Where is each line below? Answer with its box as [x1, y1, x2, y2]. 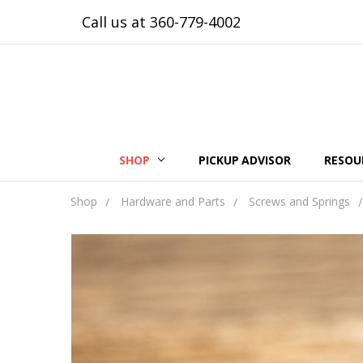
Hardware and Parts [121, 194, 225, 209]
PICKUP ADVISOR [199, 152, 291, 168]
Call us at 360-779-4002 [82, 12, 241, 32]
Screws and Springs [249, 194, 350, 209]
